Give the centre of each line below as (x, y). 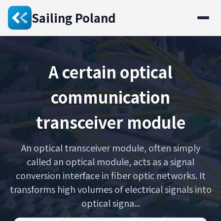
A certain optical (110, 72)
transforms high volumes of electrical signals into (110, 189)
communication (110, 97)
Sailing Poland (74, 18)
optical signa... (110, 203)
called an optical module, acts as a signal (110, 161)
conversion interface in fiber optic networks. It (110, 175)
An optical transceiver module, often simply (110, 147)
